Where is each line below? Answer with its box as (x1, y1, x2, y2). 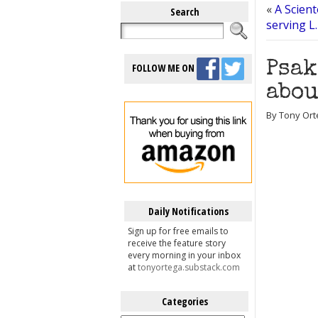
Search (170, 5, 199, 18)
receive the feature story (128, 237, 226, 249)
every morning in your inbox (128, 249, 241, 261)
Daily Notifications (148, 204, 229, 218)
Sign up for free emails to (128, 225, 229, 237)
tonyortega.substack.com (138, 261, 240, 273)
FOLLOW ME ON (132, 60, 197, 75)
